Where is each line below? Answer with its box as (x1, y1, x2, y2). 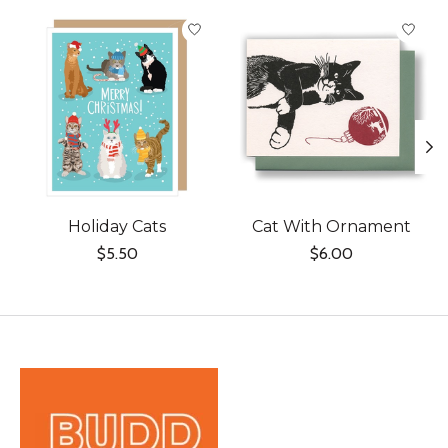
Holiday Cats (68, 216, 166, 236)
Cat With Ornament (251, 216, 411, 236)
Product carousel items (20, 10, 177, 30)
